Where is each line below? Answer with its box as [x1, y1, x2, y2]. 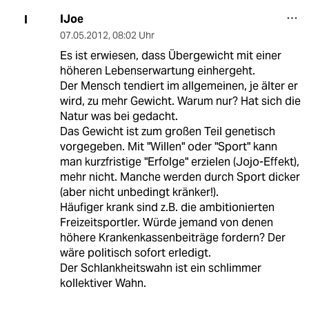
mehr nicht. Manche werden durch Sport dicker [59, 170, 300, 185]
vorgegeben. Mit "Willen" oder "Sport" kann [59, 139, 277, 154]
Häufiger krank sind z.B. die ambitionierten [59, 200, 275, 215]
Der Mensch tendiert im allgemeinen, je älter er [59, 79, 298, 94]
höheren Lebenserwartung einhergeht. [59, 63, 255, 79]
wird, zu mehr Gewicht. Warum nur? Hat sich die [59, 94, 301, 109]
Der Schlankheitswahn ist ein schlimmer [59, 261, 261, 276]
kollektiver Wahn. [59, 276, 146, 291]
